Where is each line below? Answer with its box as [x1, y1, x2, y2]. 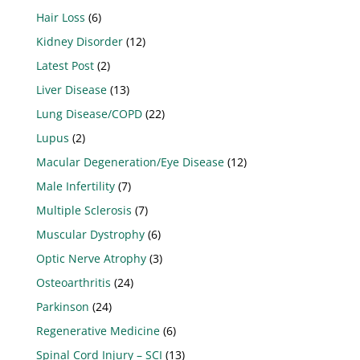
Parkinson [35, 299, 89, 314]
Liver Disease [35, 82, 107, 97]
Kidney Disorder [35, 34, 123, 49]
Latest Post [35, 58, 94, 73]
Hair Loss [35, 10, 85, 25]
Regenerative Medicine [35, 323, 160, 338]
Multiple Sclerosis [35, 202, 132, 218]
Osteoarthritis [35, 275, 111, 290]
